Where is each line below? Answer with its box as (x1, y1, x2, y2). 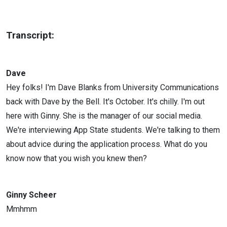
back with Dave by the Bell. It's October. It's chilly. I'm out (6, 97, 205, 106)
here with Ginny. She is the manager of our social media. (6, 111, 202, 121)
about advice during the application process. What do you (6, 139, 207, 149)
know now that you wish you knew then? (6, 154, 147, 163)
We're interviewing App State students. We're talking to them (6, 125, 220, 135)
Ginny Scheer (6, 190, 57, 200)
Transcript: (6, 30, 54, 41)
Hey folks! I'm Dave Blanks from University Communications (6, 83, 219, 92)
